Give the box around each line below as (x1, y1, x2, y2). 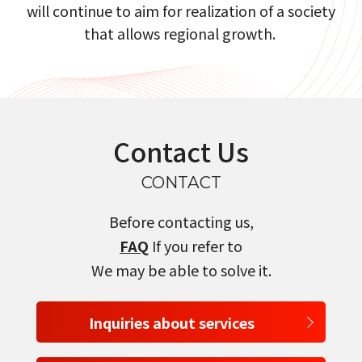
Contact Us (113, 132, 249, 170)
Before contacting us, (108, 210, 254, 232)
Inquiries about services (88, 311, 255, 333)
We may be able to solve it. (90, 259, 271, 280)
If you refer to (149, 234, 242, 256)
